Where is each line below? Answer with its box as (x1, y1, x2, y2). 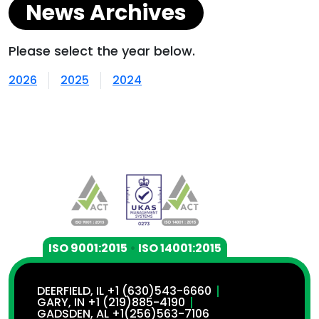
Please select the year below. (9, 42, 195, 60)
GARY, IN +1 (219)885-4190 (37, 294, 185, 310)
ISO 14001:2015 (138, 240, 221, 256)
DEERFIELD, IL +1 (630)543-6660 (37, 283, 211, 299)
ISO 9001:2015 (48, 240, 127, 256)
